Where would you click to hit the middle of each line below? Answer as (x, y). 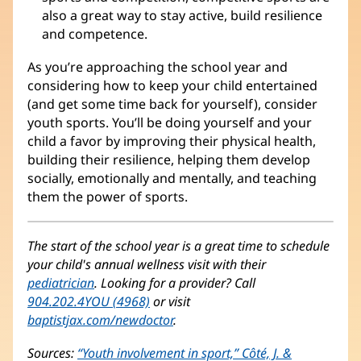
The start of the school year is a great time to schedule (178, 245)
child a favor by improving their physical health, (172, 141)
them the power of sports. (108, 196)
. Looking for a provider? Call (175, 282)
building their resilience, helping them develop (169, 159)
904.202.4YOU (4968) (89, 301)
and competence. (95, 33)
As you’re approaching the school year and (158, 66)
